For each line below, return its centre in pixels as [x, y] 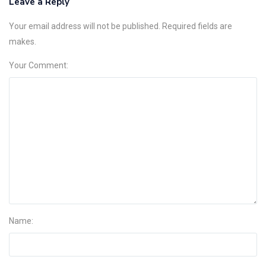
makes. [23, 41]
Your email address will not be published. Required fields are [121, 26]
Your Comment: [39, 65]
